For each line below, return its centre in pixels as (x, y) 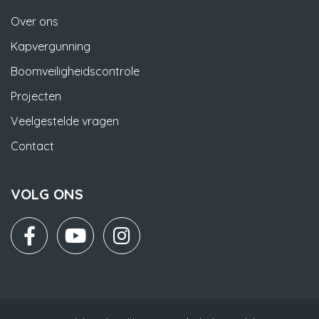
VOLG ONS (47, 194)
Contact (32, 146)
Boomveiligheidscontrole (75, 72)
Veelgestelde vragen (65, 121)
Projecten (36, 96)
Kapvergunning (51, 47)
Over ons (35, 22)
